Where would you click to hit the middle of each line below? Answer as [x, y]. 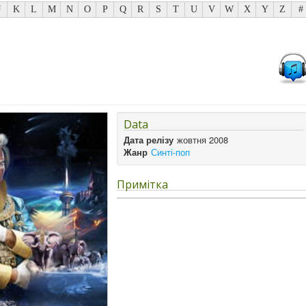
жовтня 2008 [203, 140]
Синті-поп [171, 152]
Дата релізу [149, 140]
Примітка [143, 184]
